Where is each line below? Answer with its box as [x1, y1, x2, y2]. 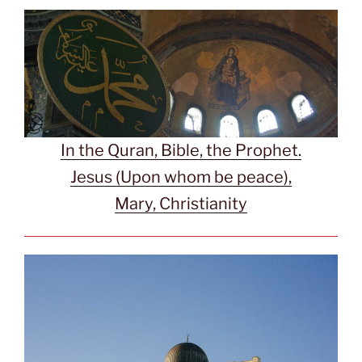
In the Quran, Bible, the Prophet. [61, 141, 301, 161]
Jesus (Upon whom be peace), [70, 167, 292, 187]
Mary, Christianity [115, 194, 247, 214]
